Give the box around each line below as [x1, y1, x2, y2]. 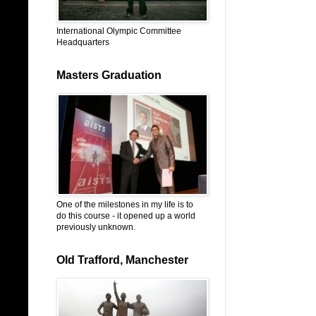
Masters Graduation [56, 69, 162, 81]
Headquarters [56, 37, 109, 47]
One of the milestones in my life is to [56, 200, 193, 209]
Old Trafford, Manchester [56, 254, 188, 266]
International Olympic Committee [56, 26, 181, 36]
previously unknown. [56, 222, 135, 232]
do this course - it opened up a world [56, 211, 195, 221]
